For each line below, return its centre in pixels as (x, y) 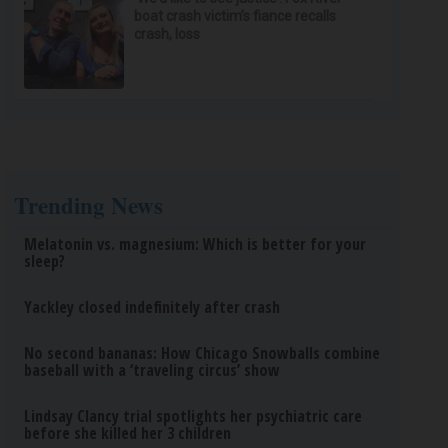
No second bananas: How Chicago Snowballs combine (202, 353)
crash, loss (167, 34)
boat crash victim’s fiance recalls (235, 16)
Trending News (89, 205)
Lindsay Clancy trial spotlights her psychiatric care (193, 416)
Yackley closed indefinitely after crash (152, 307)
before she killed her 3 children (128, 433)
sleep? (45, 261)
